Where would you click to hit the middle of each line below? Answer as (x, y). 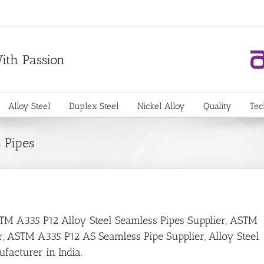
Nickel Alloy (161, 106)
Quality (217, 106)
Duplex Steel (94, 106)
